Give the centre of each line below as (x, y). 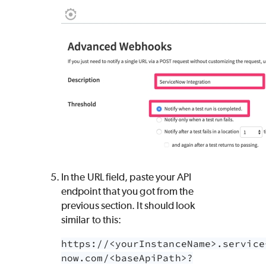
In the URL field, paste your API (126, 177)
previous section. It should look (128, 205)
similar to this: (91, 219)
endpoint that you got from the (128, 191)
